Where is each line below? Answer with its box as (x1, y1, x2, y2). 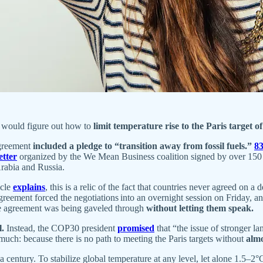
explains (13, 181, 45, 192)
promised (117, 222, 154, 233)
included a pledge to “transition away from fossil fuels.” (31, 140, 252, 151)
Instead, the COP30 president (4, 222, 117, 233)
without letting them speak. (146, 203, 254, 213)
